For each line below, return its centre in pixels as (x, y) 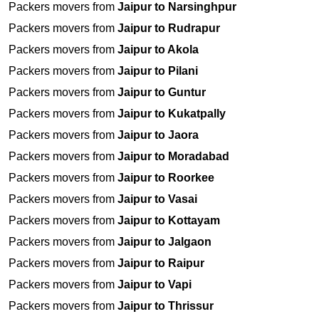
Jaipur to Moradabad (173, 157)
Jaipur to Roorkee (166, 178)
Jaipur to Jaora (158, 135)
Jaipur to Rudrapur (169, 28)
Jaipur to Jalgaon (164, 242)
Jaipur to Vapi (155, 285)
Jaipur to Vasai (157, 199)
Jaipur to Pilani (158, 71)
